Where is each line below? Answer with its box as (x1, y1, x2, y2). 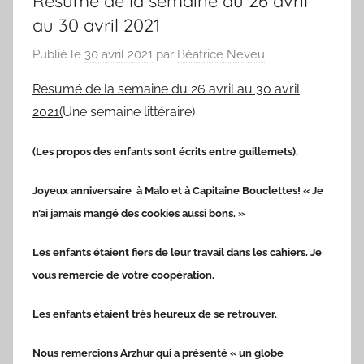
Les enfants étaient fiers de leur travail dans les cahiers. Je (32, 245, 322, 258)
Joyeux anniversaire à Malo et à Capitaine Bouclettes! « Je (32, 184, 323, 197)
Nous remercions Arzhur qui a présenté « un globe (32, 346, 284, 359)
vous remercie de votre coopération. (32, 268, 214, 281)
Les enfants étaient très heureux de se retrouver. (32, 307, 277, 320)
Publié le (32, 46, 84, 62)
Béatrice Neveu (177, 46, 265, 62)
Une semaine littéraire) (63, 103, 195, 119)
